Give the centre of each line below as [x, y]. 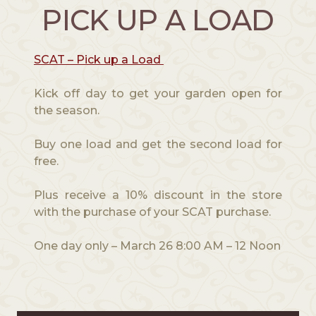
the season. [66, 111]
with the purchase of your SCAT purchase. [152, 212]
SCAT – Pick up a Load [98, 60]
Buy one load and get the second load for [158, 145]
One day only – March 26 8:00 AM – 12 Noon [157, 246]
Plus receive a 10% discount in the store [158, 195]
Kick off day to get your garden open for [158, 94]
